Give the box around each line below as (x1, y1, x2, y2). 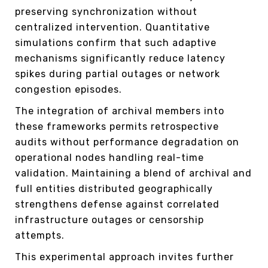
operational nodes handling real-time (15, 151, 204, 163)
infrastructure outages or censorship (15, 214, 204, 226)
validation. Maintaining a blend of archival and (15, 167, 252, 179)
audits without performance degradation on (15, 136, 239, 148)
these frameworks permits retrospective (15, 120, 219, 132)
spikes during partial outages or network (15, 68, 220, 80)
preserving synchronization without (15, 5, 197, 17)
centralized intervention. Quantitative (15, 21, 210, 33)
